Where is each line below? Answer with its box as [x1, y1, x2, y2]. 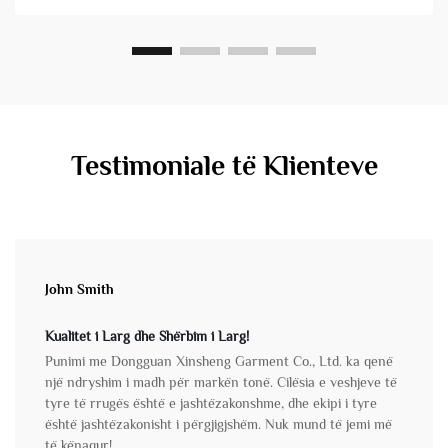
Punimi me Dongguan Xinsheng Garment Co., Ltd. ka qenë [45, 353, 393, 370]
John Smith [45, 281, 114, 298]
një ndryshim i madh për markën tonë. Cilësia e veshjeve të [45, 374, 397, 391]
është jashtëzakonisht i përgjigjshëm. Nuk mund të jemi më [45, 416, 392, 433]
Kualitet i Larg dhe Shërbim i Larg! [45, 328, 249, 345]
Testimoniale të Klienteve [70, 150, 378, 182]
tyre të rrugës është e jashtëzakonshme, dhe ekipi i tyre [45, 395, 377, 412]
